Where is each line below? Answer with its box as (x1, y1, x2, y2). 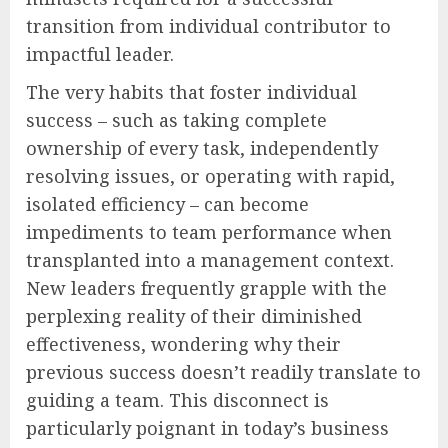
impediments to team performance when (26, 220, 392, 245)
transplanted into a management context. (26, 248, 394, 273)
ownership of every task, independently (26, 136, 378, 161)
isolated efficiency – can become (26, 192, 309, 217)
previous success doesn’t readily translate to (26, 360, 421, 385)
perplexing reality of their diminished (26, 304, 362, 329)
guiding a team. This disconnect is (26, 388, 329, 413)
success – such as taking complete (26, 108, 327, 133)
